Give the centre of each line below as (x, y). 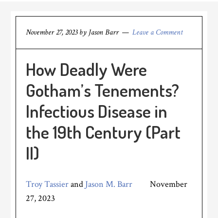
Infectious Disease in (97, 111)
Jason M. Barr (109, 184)
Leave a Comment (158, 32)
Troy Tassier (47, 184)
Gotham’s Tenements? (103, 90)
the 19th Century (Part (103, 132)
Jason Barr (104, 32)
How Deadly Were (87, 69)
